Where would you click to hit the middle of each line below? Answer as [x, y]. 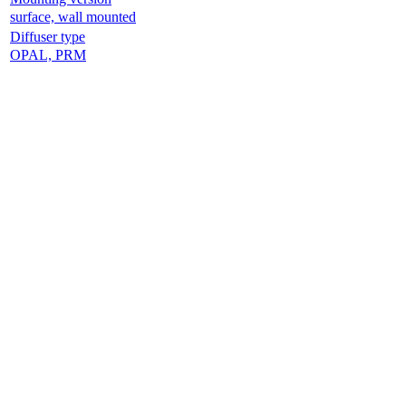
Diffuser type [40, 36]
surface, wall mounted [66, 16]
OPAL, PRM [41, 54]
